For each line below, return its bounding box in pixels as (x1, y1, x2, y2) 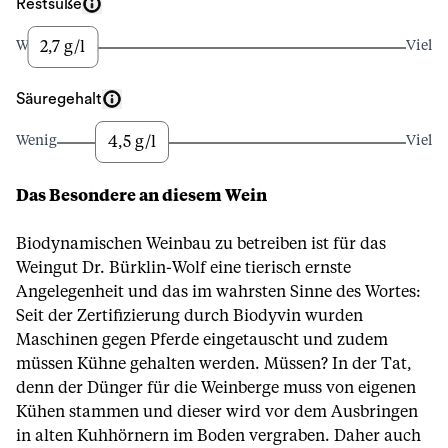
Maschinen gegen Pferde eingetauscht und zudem (16, 332, 388, 348)
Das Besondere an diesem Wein (16, 188, 267, 204)
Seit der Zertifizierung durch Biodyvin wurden (16, 308, 363, 324)
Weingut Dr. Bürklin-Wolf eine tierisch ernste (16, 260, 351, 276)
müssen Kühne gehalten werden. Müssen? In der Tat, (16, 356, 412, 372)
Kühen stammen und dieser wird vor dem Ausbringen (16, 404, 418, 420)
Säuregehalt (16, 91, 102, 107)
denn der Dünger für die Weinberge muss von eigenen (16, 380, 416, 396)
